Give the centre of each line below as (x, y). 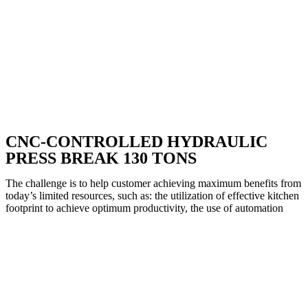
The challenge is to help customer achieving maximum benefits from (153, 183)
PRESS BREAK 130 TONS (101, 158)
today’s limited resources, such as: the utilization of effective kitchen (152, 196)
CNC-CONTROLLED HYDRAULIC (136, 142)
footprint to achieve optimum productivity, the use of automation (144, 208)
